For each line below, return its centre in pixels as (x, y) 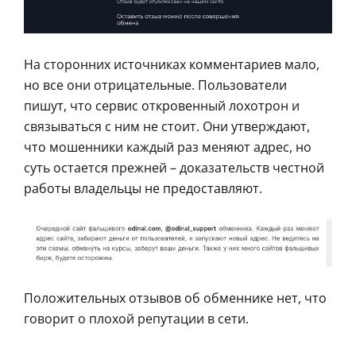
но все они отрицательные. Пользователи (155, 85)
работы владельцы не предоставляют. (143, 189)
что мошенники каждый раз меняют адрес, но (168, 147)
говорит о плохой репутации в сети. (136, 319)
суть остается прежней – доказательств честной (174, 168)
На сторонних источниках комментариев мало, (172, 65)
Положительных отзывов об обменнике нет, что (175, 298)
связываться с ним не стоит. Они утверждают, (167, 127)
